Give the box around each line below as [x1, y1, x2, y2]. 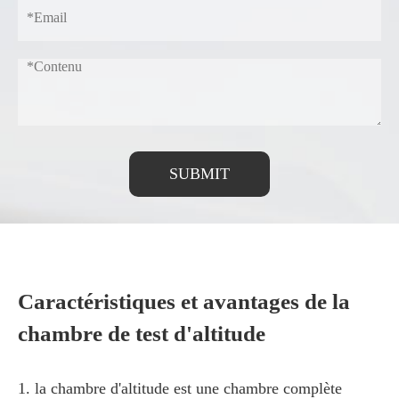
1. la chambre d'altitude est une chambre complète [18, 379, 342, 397]
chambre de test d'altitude [18, 322, 265, 346]
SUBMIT [169, 165, 230, 183]
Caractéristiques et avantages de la [18, 289, 350, 313]
